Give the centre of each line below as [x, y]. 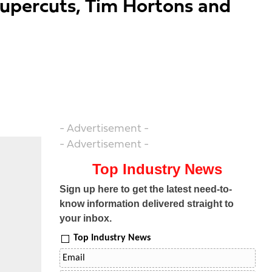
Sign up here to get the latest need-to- [145, 189]
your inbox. [85, 218]
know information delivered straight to [146, 204]
